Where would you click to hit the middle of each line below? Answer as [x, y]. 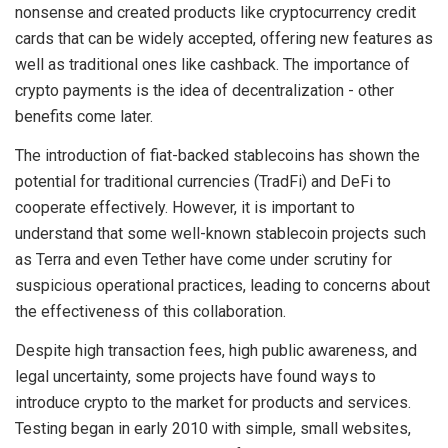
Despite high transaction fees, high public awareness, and [216, 350]
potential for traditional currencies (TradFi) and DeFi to [203, 181]
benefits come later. [84, 116]
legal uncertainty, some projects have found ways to [195, 376]
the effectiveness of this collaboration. [150, 311]
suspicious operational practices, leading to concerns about [222, 285]
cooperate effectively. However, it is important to [185, 207]
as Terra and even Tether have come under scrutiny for [203, 259]
